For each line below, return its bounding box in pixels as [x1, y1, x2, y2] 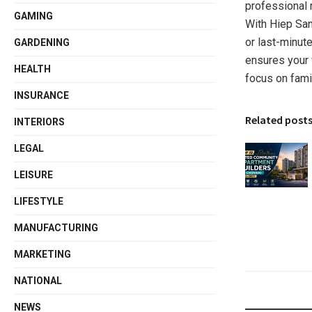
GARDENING [14, 36, 70, 48]
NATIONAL [14, 274, 63, 286]
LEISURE [14, 169, 54, 180]
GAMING [14, 10, 54, 22]
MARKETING [14, 248, 72, 260]
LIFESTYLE [14, 195, 64, 207]
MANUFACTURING [14, 221, 99, 233]
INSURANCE [14, 89, 70, 101]
